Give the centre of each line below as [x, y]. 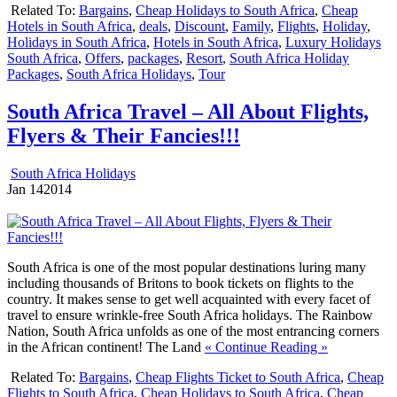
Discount [200, 27]
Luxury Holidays [333, 43]
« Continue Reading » [266, 347]
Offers [103, 58]
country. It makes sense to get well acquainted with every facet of [189, 300]
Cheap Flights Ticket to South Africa [238, 378]
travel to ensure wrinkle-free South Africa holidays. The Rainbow [190, 315]
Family [251, 27]
